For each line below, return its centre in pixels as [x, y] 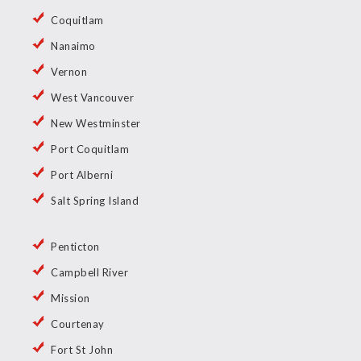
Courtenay [78, 324]
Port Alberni [82, 175]
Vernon [69, 72]
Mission [71, 299]
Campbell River [89, 273]
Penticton [75, 247]
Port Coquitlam [90, 149]
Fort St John [82, 350]
